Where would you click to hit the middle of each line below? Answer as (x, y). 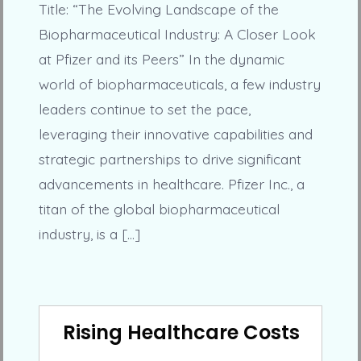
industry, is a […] (89, 234)
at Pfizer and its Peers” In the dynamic (161, 59)
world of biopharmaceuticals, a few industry (179, 84)
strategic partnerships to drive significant (170, 159)
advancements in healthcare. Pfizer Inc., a (171, 184)
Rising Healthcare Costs (181, 332)
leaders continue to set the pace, (144, 109)
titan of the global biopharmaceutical (159, 209)
